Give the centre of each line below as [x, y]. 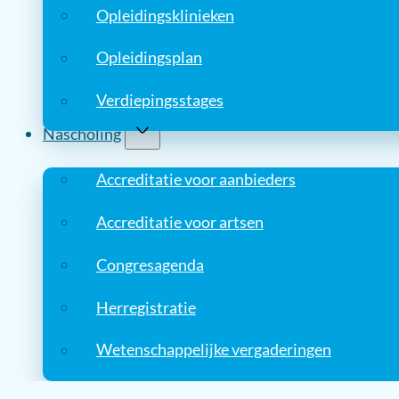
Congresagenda [150, 265]
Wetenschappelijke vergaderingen [213, 350]
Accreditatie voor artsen [179, 222]
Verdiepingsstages [159, 100]
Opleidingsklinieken [165, 15]
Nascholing [82, 134]
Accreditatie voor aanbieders [195, 179]
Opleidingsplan [149, 57]
